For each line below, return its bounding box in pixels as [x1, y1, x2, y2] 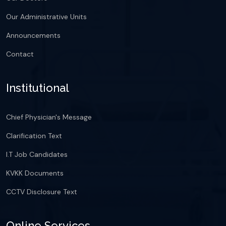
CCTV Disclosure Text [6, 187, 77, 196]
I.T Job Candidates [6, 150, 68, 159]
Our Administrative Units [6, 12, 87, 21]
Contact [6, 49, 34, 59]
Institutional [6, 81, 69, 94]
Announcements [6, 31, 61, 40]
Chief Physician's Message [6, 112, 92, 122]
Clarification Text [6, 131, 62, 140]
